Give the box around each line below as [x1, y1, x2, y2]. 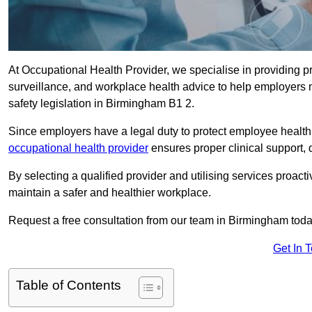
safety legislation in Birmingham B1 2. [8, 97, 194, 110]
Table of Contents [16, 278, 121, 293]
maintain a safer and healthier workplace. [8, 187, 211, 199]
